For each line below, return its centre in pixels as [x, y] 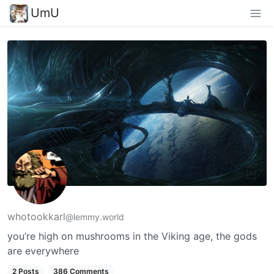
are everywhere [43, 250]
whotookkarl [36, 216]
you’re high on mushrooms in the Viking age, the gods [132, 236]
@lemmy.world [95, 217]
